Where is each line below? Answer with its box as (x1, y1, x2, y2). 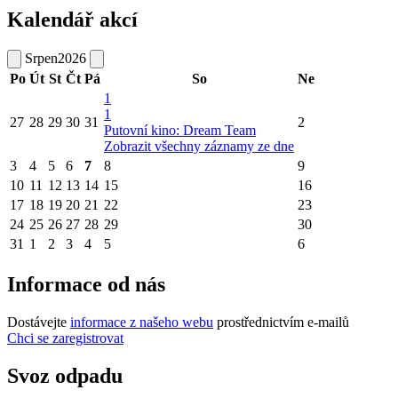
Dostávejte (7, 314, 70, 330)
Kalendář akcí (7, 8, 138, 32)
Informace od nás (7, 272, 165, 296)
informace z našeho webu (70, 314, 213, 330)
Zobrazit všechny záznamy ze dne (104, 139, 294, 155)
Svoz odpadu (7, 363, 123, 387)
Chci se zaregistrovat (7, 330, 123, 346)
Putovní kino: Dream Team (104, 123, 256, 139)
